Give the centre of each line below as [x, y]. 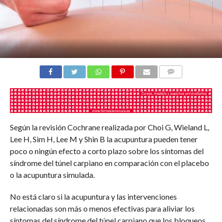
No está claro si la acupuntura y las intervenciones [93, 197]
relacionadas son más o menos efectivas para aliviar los [102, 209]
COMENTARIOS [183, 83]
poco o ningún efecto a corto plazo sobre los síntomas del [107, 151]
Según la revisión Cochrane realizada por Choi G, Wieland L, [109, 127]
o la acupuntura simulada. [52, 175]
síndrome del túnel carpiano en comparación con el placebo [109, 163]
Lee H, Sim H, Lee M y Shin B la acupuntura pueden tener [104, 139]
